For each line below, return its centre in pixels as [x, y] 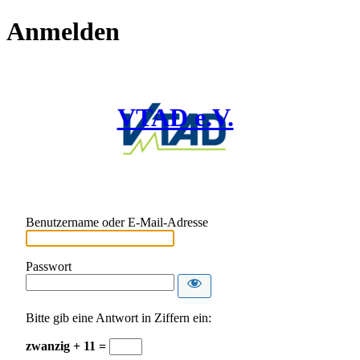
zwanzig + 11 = [67, 346]
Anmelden [63, 32]
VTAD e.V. [175, 117]
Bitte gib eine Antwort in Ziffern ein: [119, 318]
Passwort [49, 267]
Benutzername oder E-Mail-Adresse [117, 223]
